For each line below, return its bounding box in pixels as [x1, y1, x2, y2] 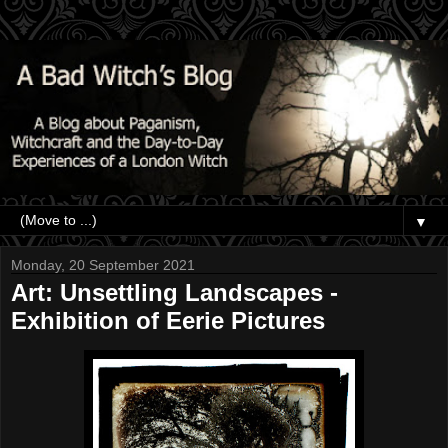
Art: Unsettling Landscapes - [11, 278, 338, 306]
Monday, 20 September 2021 [11, 256, 195, 273]
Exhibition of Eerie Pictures [11, 306, 325, 334]
